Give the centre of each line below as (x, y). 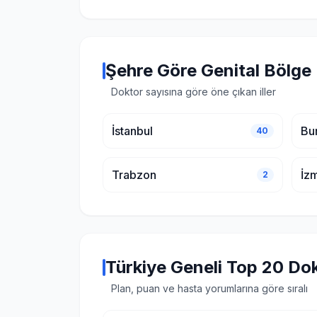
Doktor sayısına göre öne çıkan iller (194, 92)
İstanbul (132, 131)
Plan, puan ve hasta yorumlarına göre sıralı (209, 288)
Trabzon (134, 175)
